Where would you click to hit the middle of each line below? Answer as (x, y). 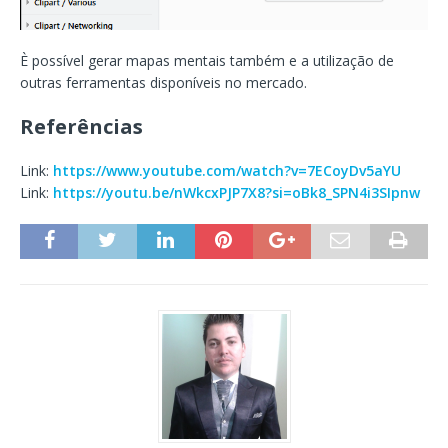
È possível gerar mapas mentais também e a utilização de (207, 60)
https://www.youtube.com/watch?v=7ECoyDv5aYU (227, 170)
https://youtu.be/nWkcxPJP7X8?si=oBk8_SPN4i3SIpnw (236, 192)
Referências (81, 126)
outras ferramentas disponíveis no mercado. (163, 82)
